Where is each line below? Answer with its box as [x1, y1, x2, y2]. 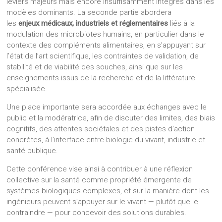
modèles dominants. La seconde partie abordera [6, 8, 172, 17]
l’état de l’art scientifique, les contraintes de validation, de [6, 52, 199, 61]
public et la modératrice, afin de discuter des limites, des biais [6, 113, 216, 123]
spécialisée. [6, 84, 48, 94]
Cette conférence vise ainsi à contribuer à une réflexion [6, 165, 193, 174]
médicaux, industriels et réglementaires [41, 19, 168, 28]
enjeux [18, 19, 40, 28]
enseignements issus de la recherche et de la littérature [6, 73, 196, 83]
